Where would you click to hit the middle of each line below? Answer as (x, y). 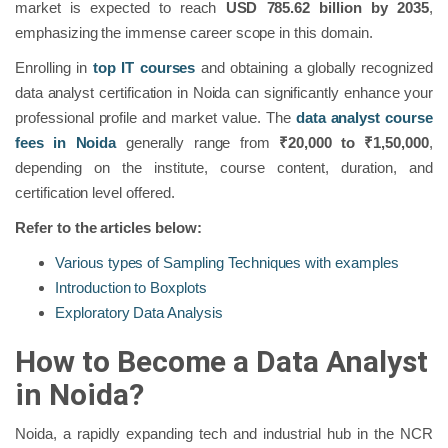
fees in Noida (66, 143)
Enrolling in (54, 68)
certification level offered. (95, 193)
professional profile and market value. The (155, 118)
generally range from (198, 143)
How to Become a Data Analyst (221, 362)
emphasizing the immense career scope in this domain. (196, 33)
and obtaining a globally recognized (314, 68)
